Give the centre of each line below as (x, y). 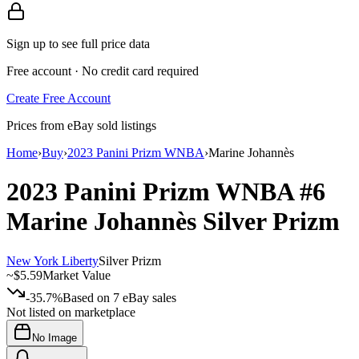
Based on (88, 297)
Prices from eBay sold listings (81, 125)
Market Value (77, 275)
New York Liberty (52, 260)
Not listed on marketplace (71, 312)
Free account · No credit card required (103, 71)
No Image (54, 337)
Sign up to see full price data (78, 43)
